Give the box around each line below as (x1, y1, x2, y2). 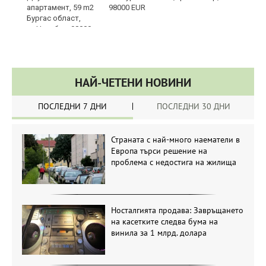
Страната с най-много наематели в (110, 134, 240, 145)
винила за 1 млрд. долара (110, 227, 207, 238)
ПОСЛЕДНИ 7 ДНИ (38, 100, 107, 112)
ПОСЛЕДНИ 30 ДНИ (157, 100, 230, 112)
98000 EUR (109, 2, 145, 12)
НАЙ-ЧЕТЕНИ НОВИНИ (75, 74, 191, 90)
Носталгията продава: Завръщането (110, 204, 243, 216)
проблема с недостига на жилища (110, 156, 236, 167)
